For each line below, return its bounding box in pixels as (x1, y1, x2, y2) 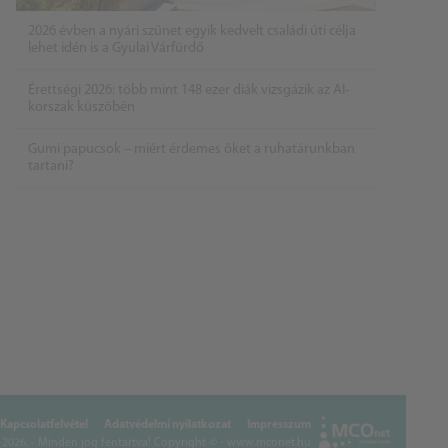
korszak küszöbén (28, 100, 135, 116)
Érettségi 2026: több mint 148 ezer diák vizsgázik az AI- (28, 83, 349, 99)
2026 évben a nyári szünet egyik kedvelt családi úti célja (28, 24, 356, 40)
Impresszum (246, 419, 311, 431)
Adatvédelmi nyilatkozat (103, 419, 231, 431)
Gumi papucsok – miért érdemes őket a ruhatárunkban (28, 142, 355, 158)
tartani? (28, 159, 74, 175)
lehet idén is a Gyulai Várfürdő (28, 41, 204, 57)
